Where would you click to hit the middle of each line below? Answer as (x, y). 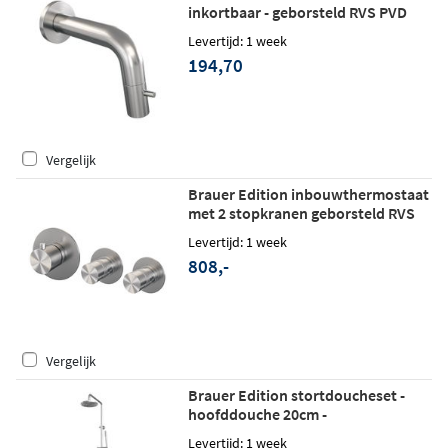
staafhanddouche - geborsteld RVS (305, 433)
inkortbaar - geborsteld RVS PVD (297, 12)
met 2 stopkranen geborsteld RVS (301, 213)
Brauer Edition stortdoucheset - (296, 395)
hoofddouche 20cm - (257, 414)
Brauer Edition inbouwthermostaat (308, 194)
